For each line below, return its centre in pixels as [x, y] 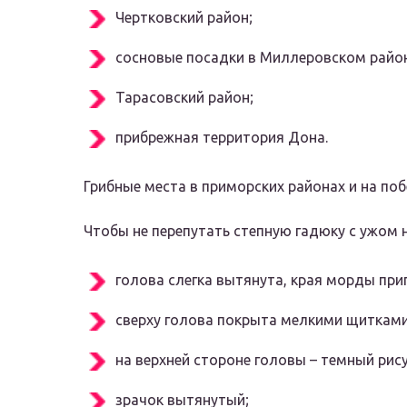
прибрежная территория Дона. [222, 138]
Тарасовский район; [184, 98]
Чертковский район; [184, 18]
